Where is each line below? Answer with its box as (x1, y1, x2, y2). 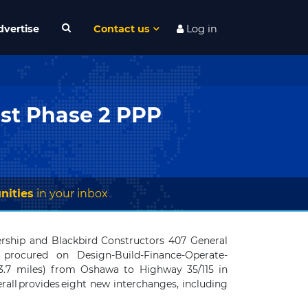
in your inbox (33, 187, 108, 200)
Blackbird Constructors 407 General (51, 234, 228, 247)
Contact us (93, 22, 151, 35)
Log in (183, 22, 217, 35)
